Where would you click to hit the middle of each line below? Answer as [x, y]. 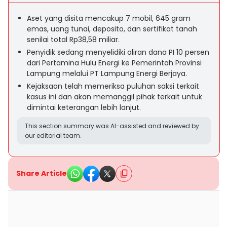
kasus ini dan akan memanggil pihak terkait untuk [115, 97]
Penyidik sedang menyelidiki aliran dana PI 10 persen [118, 52]
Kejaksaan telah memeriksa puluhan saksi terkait [113, 86]
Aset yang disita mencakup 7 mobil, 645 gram [109, 18]
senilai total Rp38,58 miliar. [73, 40]
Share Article [42, 173]
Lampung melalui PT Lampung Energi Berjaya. [107, 73]
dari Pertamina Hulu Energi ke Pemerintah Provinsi [114, 63]
